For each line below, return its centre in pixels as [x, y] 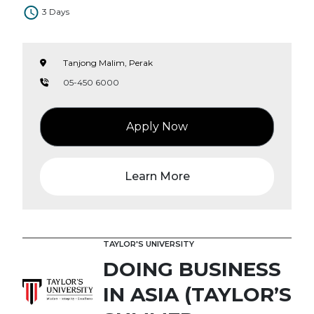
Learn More [157, 176]
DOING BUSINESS [192, 269]
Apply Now [157, 126]
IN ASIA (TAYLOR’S [197, 294]
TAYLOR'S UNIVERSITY [149, 244]
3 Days [56, 11]
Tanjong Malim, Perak [108, 62]
